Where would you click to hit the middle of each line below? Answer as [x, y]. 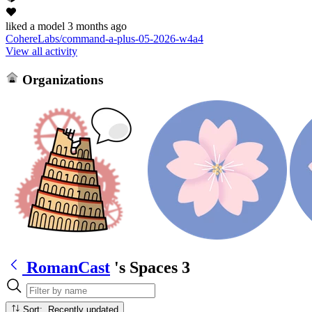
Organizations [61, 79]
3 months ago [97, 26]
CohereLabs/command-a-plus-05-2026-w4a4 [104, 38]
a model [46, 26]
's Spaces [146, 267]
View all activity [41, 51]
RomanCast [68, 267]
